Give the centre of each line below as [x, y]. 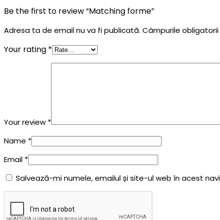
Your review [26, 122]
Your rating [26, 49]
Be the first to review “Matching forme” [79, 11]
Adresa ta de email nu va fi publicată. [72, 30]
